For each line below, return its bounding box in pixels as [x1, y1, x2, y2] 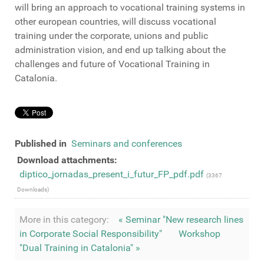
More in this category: [19, 214, 109, 225]
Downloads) [17, 186, 49, 193]
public [183, 30, 208, 41]
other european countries [15, 16, 118, 27]
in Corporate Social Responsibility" [19, 228, 162, 239]
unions [134, 30, 162, 41]
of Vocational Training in [107, 58, 210, 70]
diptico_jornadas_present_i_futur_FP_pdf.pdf [19, 169, 206, 180]
